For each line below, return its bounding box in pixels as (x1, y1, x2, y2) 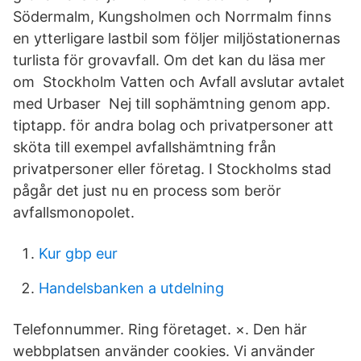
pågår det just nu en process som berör (13, 182, 281, 199)
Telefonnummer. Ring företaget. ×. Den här (13, 321, 307, 338)
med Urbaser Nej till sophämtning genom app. (13, 95, 330, 112)
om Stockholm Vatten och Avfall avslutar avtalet (13, 73, 345, 90)
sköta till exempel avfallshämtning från (13, 139, 276, 156)
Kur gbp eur (39, 245, 118, 262)
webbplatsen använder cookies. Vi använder (13, 342, 315, 359)
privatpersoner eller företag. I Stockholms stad (13, 160, 331, 177)
